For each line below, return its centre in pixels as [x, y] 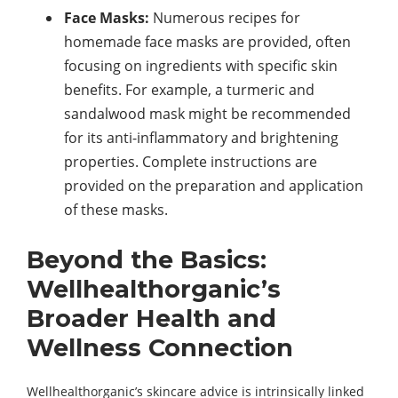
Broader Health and [151, 318]
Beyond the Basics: [147, 260]
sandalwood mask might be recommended [207, 114]
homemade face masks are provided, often [207, 42]
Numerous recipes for [225, 18]
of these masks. [116, 210]
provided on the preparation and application [214, 186]
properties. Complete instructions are [191, 162]
